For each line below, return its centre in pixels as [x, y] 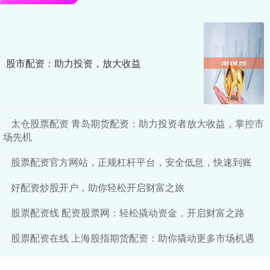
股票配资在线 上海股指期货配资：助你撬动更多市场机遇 [133, 238]
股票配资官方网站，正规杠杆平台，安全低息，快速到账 [131, 162]
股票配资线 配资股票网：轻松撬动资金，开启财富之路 [128, 213]
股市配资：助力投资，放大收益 [74, 63]
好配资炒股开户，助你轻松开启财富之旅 [98, 187]
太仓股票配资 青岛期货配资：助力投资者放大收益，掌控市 [137, 124]
